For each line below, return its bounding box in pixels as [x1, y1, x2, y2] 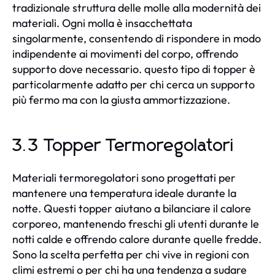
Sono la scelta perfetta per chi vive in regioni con [12, 247, 249, 261]
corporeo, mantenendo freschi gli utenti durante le [12, 216, 259, 231]
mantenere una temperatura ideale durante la [12, 185, 236, 200]
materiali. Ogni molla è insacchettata [12, 15, 192, 30]
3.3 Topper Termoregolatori [12, 137, 234, 155]
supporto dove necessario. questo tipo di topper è [12, 61, 255, 76]
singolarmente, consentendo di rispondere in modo [12, 31, 261, 45]
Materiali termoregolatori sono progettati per [12, 170, 236, 185]
